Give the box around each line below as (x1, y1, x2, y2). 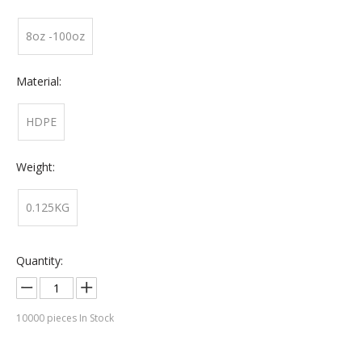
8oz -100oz (26, 28, 85, 44)
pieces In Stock (44, 311, 114, 325)
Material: (16, 74, 61, 89)
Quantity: (16, 253, 63, 268)
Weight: (16, 159, 55, 175)
